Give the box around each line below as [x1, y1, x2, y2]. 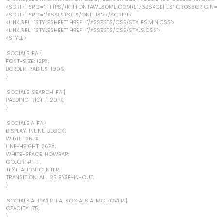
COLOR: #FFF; [6, 157, 42, 166]
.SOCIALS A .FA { [6, 119, 47, 127]
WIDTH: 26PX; [6, 134, 40, 142]
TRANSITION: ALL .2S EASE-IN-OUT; [6, 173, 94, 181]
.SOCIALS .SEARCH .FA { [6, 88, 66, 96]
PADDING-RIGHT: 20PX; [6, 95, 65, 104]
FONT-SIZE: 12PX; [6, 57, 49, 65]
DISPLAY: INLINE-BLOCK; [6, 126, 66, 135]
